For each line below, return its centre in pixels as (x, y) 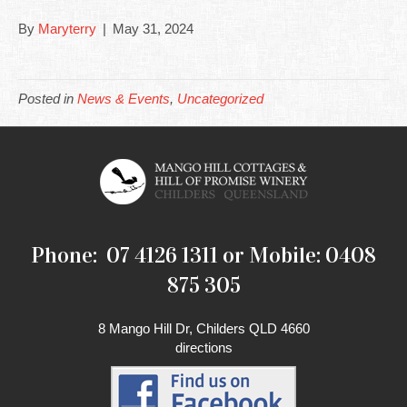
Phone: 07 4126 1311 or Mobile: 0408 (203, 255)
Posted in (48, 99)
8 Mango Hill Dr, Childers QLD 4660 (203, 328)
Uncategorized (220, 99)
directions (203, 347)
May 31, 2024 (153, 29)
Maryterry (67, 29)
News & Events (124, 99)
